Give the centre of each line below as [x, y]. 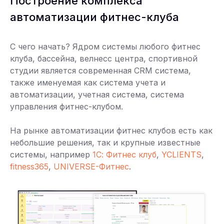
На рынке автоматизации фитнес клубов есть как [111, 131]
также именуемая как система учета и [88, 83]
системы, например [51, 155]
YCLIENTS [181, 155]
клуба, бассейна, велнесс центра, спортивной [104, 59]
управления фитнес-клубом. [66, 107]
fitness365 [29, 167]
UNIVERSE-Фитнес [91, 167]
